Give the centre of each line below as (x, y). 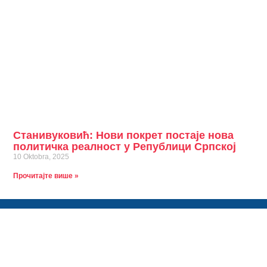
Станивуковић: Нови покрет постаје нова (124, 135)
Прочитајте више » (46, 176)
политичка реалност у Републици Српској (125, 146)
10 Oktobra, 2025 (41, 156)
